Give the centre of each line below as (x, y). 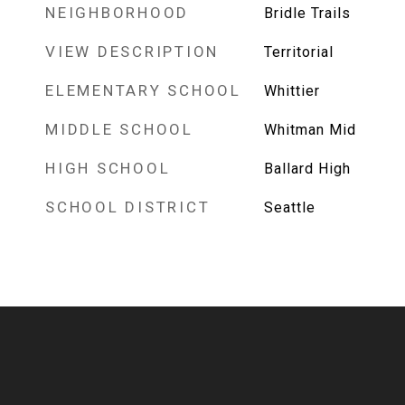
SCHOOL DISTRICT (128, 207)
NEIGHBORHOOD (117, 13)
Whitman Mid (310, 130)
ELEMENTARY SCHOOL (143, 90)
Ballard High (307, 169)
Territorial (298, 52)
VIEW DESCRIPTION (132, 52)
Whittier (292, 91)
